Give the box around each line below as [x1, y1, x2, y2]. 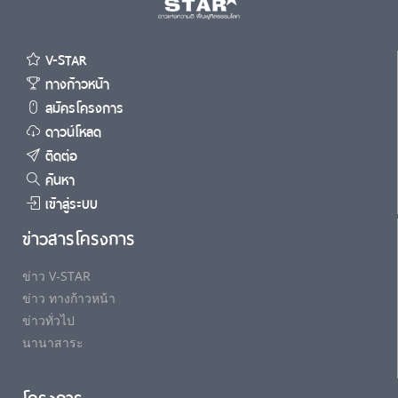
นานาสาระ [22, 334, 84, 351]
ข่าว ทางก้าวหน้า [22, 290, 115, 306]
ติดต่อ [40, 145, 77, 168]
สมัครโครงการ [40, 97, 123, 120]
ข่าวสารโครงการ [22, 225, 135, 254]
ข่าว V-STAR [22, 267, 91, 284]
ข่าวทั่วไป [22, 312, 75, 329]
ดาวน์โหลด [40, 121, 101, 144]
